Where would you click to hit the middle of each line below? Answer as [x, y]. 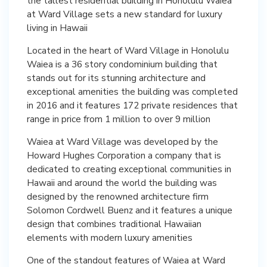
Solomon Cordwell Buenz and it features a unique [130, 210]
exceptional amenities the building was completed [132, 91]
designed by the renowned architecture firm [118, 196]
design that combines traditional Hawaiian [114, 223]
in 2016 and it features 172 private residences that [132, 105]
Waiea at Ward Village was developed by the [122, 141]
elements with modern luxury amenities [110, 237]
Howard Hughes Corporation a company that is [124, 155]
